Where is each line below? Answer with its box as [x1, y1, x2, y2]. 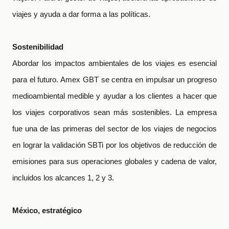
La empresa [175, 108, 217, 117]
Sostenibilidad [12, 42, 63, 51]
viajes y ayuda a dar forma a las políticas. [12, 10, 150, 18]
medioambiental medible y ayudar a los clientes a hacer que [12, 91, 217, 100]
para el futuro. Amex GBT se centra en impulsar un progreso [12, 75, 217, 84]
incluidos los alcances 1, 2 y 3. [12, 173, 114, 182]
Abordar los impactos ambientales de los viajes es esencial [12, 59, 217, 67]
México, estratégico [12, 206, 82, 215]
